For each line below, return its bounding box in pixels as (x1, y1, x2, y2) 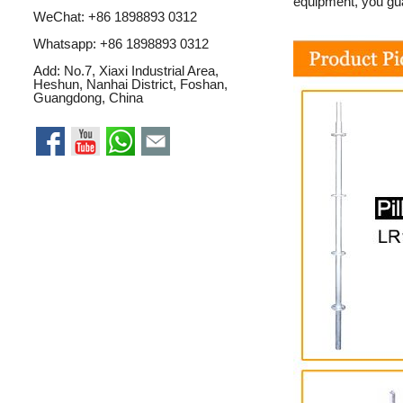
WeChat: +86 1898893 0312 (33, 9, 197, 25)
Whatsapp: (33, 36, 100, 52)
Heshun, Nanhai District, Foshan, (33, 76, 228, 93)
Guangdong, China (33, 90, 143, 106)
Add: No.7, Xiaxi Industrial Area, (33, 63, 219, 79)
